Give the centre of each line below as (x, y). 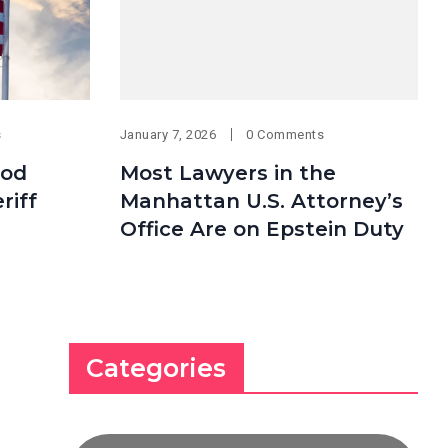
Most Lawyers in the (227, 172)
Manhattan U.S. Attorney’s (261, 200)
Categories (156, 367)
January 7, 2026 (168, 134)
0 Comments (285, 134)
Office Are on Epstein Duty (261, 228)
